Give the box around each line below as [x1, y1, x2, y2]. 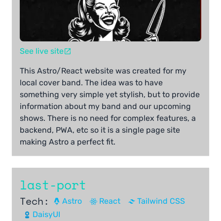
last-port [20, 176, 86, 194]
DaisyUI [33, 210, 61, 220]
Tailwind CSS [137, 196, 185, 206]
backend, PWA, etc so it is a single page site [20, 125, 180, 135]
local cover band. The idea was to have [20, 78, 163, 88]
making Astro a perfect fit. [20, 137, 115, 147]
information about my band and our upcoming [20, 102, 191, 111]
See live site [20, 46, 64, 56]
